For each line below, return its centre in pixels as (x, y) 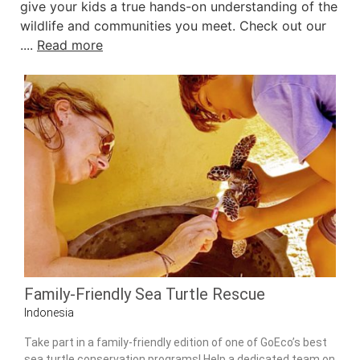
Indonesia (49, 313)
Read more (70, 45)
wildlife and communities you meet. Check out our (173, 26)
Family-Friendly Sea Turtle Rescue (145, 295)
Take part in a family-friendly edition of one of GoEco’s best (176, 342)
